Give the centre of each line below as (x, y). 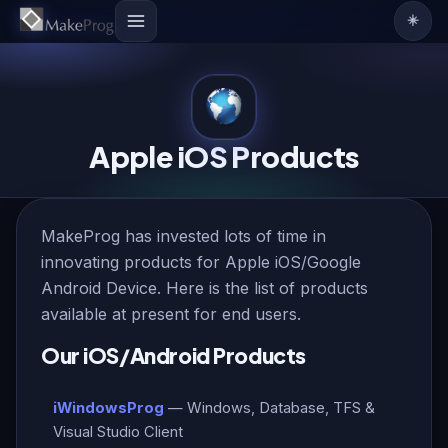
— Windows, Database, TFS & (269, 408)
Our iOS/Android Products (173, 355)
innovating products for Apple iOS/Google (201, 262)
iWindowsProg (108, 408)
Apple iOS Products (224, 156)
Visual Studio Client (118, 432)
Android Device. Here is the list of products (204, 288)
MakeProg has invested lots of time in (183, 236)
